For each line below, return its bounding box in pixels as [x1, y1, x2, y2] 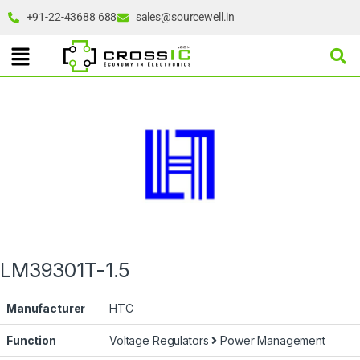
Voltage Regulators [109, 333, 212, 348]
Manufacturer [6, 301, 86, 316]
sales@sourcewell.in [135, 10, 235, 23]
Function [6, 333, 56, 348]
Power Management [217, 333, 325, 348]
